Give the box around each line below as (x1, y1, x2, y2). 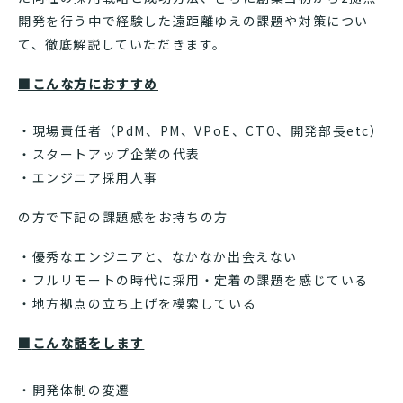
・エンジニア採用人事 (18, 168, 158, 187)
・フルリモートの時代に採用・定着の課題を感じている (18, 271, 370, 290)
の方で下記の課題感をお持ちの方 (18, 208, 228, 227)
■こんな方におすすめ (18, 75, 158, 94)
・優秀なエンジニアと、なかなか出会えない (18, 247, 298, 266)
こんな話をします (31, 334, 145, 353)
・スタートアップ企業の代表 (18, 145, 201, 164)
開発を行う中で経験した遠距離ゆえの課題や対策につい (18, 12, 370, 31)
